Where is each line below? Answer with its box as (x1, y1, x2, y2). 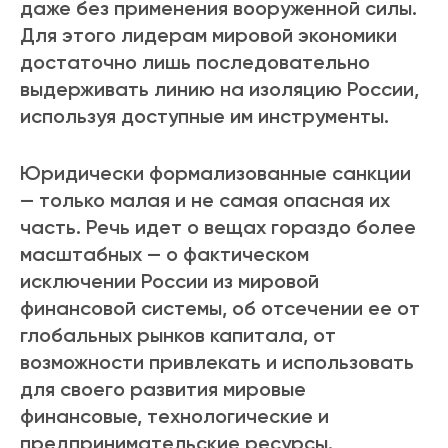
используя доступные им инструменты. (20, 104, 389, 129)
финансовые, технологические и (20, 404, 329, 429)
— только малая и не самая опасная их (20, 188, 390, 213)
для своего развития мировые (20, 377, 306, 402)
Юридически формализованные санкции (20, 161, 411, 186)
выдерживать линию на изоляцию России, (20, 77, 419, 102)
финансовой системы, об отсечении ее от (20, 296, 420, 321)
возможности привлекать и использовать (20, 350, 414, 375)
